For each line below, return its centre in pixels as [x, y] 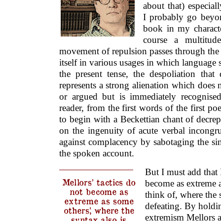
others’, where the [99, 210]
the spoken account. [97, 153]
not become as [99, 191]
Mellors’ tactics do [99, 182]
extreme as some [99, 201]
